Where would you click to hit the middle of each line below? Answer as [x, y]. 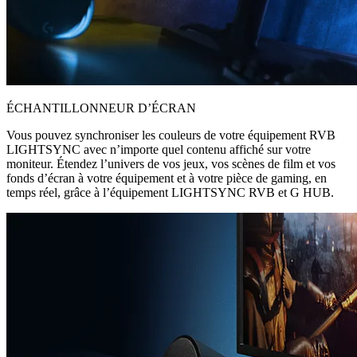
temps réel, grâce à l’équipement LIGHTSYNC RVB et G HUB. [170, 192]
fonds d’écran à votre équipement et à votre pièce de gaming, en [167, 178]
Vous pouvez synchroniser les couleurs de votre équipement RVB [171, 135]
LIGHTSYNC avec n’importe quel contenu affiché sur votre [159, 149]
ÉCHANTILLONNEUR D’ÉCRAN [101, 108]
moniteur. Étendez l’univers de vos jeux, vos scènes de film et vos [171, 163]
